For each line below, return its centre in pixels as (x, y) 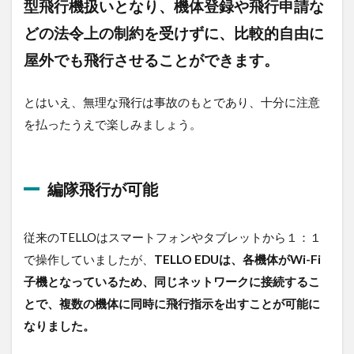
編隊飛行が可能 (103, 188)
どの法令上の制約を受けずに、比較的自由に (174, 33)
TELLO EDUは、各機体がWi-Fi (237, 259)
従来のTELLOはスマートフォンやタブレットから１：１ (173, 237)
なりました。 (59, 325)
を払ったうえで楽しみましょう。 (113, 124)
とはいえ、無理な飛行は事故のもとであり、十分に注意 (172, 102)
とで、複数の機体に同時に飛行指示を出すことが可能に (172, 303)
